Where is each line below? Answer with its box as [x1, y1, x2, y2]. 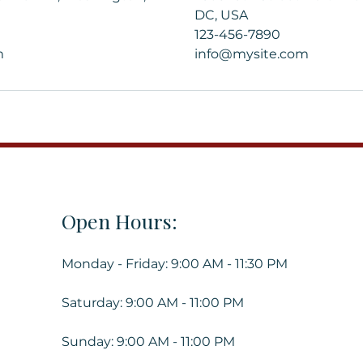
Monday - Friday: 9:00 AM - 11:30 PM [62, 256, 288, 271]
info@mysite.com [194, 46, 309, 62]
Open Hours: [62, 207, 178, 234]
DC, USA [194, 7, 248, 23]
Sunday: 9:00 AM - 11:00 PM [62, 334, 236, 349]
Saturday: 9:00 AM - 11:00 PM [62, 295, 245, 310]
